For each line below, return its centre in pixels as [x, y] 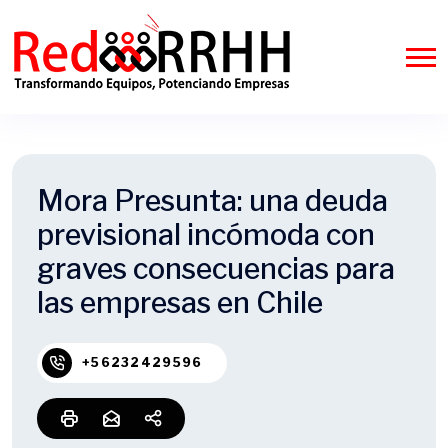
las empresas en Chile [180, 302]
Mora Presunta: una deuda [212, 200]
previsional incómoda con [206, 234]
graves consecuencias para [216, 268]
